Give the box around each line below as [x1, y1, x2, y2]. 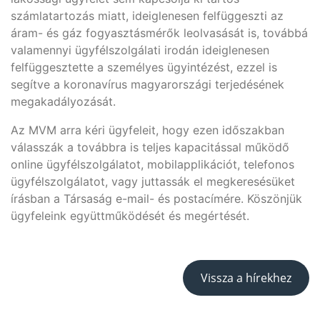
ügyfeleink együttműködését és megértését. [11, 209, 249, 223]
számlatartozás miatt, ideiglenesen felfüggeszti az [11, 9, 284, 23]
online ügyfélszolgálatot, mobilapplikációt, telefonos [11, 157, 294, 171]
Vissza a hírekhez [201, 270, 291, 286]
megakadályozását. [11, 94, 116, 109]
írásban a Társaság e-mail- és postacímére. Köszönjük [11, 191, 302, 206]
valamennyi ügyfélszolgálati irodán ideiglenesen [11, 43, 269, 57]
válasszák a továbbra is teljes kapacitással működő [11, 140, 289, 154]
